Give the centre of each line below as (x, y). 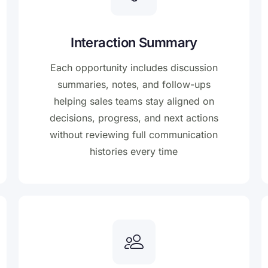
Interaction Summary (134, 43)
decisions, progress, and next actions (134, 118)
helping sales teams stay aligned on (134, 101)
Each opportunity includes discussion (134, 68)
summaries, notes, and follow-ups (134, 85)
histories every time (134, 152)
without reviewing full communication (134, 135)
